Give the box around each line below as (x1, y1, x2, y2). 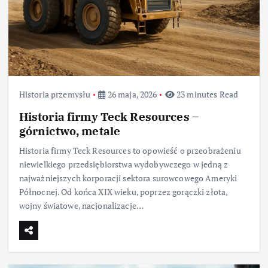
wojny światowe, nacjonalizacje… (19, 200, 144, 212)
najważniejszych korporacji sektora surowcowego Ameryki (19, 172, 237, 184)
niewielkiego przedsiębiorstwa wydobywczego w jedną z (19, 159, 228, 170)
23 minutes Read (174, 89, 239, 100)
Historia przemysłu (19, 89, 91, 100)
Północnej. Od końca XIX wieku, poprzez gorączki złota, (19, 186, 228, 198)
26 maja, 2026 (105, 89, 157, 100)
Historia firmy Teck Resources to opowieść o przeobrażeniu (19, 145, 241, 157)
